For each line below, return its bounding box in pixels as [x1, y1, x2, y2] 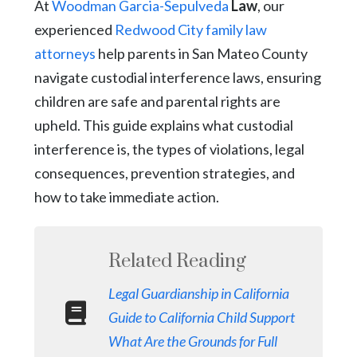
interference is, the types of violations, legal [33, 139, 304, 158]
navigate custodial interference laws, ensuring [33, 68, 321, 86]
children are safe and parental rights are [33, 92, 280, 110]
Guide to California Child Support [108, 308, 295, 326]
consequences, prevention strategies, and [33, 163, 295, 182]
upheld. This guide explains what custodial [33, 116, 293, 134]
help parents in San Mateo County [95, 44, 308, 62]
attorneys [33, 44, 96, 62]
